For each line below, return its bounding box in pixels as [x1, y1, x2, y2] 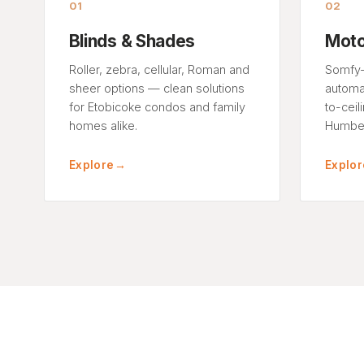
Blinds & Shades [68, 30, 196, 51]
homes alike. [68, 118, 137, 132]
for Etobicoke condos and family [68, 99, 245, 114]
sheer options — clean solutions [68, 80, 245, 95]
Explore [68, 158, 115, 171]
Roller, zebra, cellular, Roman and [68, 62, 249, 76]
